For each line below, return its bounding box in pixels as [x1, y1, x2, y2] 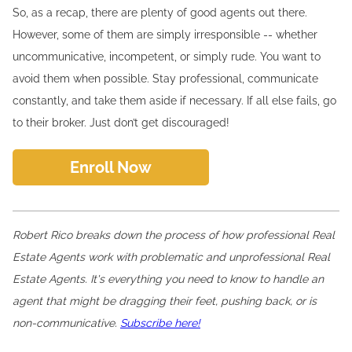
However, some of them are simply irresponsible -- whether [13, 28, 317, 41]
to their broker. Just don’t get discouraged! [13, 116, 229, 129]
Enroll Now [69, 158, 152, 177]
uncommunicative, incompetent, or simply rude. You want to [13, 50, 321, 63]
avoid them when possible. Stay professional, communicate [13, 72, 318, 85]
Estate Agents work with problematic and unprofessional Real [13, 251, 330, 263]
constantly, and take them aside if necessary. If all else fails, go [13, 94, 336, 107]
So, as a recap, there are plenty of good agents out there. [13, 6, 307, 19]
